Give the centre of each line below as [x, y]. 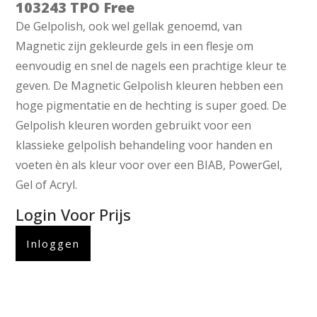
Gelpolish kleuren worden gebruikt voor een [134, 126]
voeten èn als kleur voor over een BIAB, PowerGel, [149, 165]
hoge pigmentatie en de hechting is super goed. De [151, 106]
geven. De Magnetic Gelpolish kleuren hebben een [150, 86]
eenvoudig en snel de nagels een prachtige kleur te [151, 66]
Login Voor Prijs [74, 214]
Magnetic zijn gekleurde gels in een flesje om [135, 46]
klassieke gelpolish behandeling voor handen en [144, 145]
